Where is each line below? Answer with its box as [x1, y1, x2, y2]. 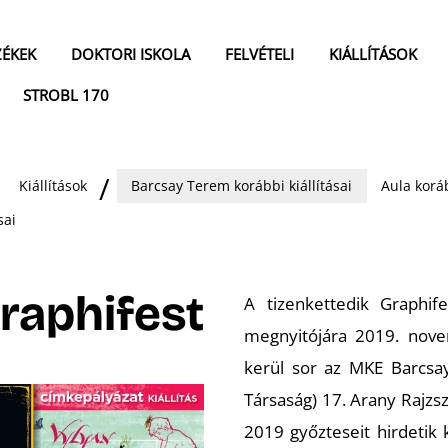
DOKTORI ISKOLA [71, 44, 190, 65]
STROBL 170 [23, 85, 109, 106]
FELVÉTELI [225, 44, 294, 65]
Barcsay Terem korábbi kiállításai [131, 176, 353, 196]
